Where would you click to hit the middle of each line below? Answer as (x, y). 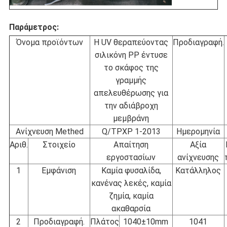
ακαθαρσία (131, 208)
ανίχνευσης (198, 157)
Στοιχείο (59, 144)
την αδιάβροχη (131, 105)
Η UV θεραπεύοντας (131, 42)
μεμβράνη (131, 118)
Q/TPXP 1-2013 (131, 131)
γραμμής (131, 80)
